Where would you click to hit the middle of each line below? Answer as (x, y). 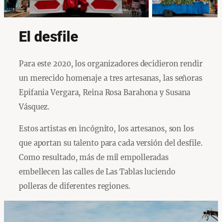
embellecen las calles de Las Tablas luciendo (97, 171)
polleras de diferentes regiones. (75, 186)
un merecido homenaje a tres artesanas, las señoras (111, 78)
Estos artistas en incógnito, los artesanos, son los (106, 128)
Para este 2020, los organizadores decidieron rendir (111, 64)
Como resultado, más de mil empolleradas (94, 157)
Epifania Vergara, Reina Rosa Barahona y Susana (105, 93)
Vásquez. (34, 107)
